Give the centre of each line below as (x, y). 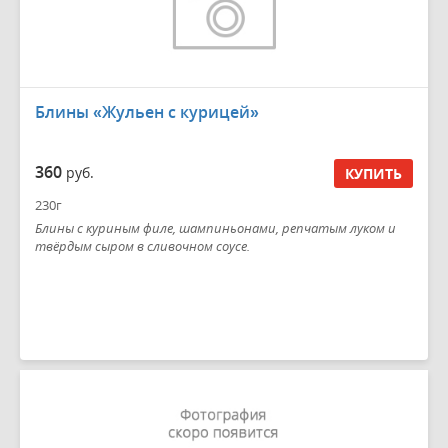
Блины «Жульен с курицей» (147, 112)
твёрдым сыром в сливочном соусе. (142, 246)
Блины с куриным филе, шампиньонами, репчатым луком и (215, 228)
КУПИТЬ (373, 173)
